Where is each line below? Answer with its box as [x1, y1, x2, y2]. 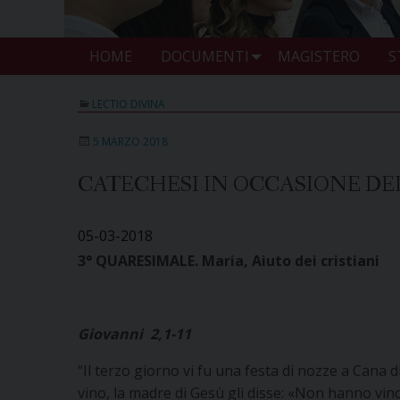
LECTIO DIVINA [92, 96, 165, 112]
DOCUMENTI [160, 46, 249, 66]
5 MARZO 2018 [93, 133, 168, 149]
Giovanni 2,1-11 [78, 323, 191, 344]
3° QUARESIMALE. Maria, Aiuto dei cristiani [78, 250, 379, 271]
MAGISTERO [277, 46, 360, 66]
